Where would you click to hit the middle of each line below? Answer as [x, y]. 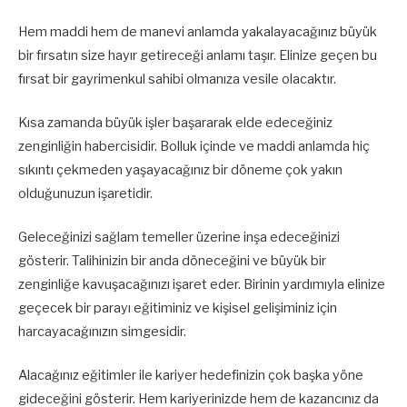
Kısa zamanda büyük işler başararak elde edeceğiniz [175, 122]
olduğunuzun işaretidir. [85, 193]
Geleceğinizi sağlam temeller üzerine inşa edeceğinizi [179, 237]
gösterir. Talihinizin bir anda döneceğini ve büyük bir [172, 260]
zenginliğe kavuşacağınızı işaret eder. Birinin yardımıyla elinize [202, 284]
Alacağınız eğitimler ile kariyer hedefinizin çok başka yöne [191, 376]
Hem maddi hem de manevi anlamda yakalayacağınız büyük [198, 31]
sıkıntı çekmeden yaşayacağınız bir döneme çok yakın [180, 169]
